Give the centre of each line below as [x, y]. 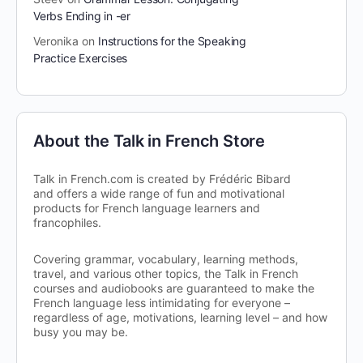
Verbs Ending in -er [82, 16]
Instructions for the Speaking [172, 41]
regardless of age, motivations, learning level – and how [180, 318]
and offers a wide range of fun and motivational [159, 194]
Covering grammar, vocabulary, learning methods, [166, 259]
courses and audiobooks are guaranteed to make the [174, 288]
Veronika [56, 41]
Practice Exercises [81, 58]
